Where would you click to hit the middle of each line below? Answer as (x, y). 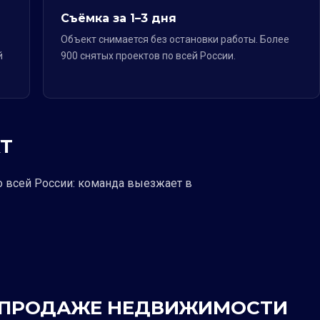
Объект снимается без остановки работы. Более (175, 39)
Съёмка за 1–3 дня (119, 18)
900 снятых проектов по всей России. (148, 56)
